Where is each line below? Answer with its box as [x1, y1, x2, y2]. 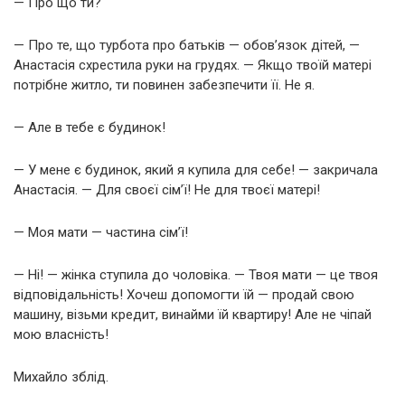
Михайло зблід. [14, 369, 108, 386]
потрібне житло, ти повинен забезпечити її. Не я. [14, 77, 315, 94]
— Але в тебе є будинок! [14, 119, 165, 137]
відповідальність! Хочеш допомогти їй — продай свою [14, 287, 354, 304]
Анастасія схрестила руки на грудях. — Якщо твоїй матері [14, 57, 372, 74]
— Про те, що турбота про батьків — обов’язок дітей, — [14, 37, 360, 54]
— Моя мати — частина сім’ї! [14, 224, 188, 241]
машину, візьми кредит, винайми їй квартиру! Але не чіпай [14, 306, 372, 324]
